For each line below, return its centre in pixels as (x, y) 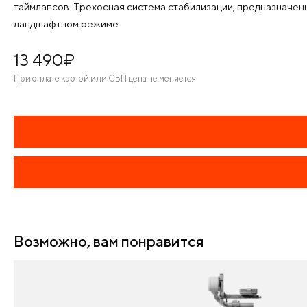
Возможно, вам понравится (109, 241)
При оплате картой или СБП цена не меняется (105, 78)
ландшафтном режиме (66, 24)
